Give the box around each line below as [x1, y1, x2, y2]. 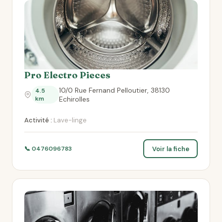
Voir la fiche [152, 144, 189, 153]
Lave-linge [52, 116, 87, 124]
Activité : [24, 116, 52, 124]
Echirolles [58, 95, 90, 104]
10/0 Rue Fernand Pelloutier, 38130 [58, 86, 170, 95]
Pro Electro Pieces [24, 69, 111, 81]
